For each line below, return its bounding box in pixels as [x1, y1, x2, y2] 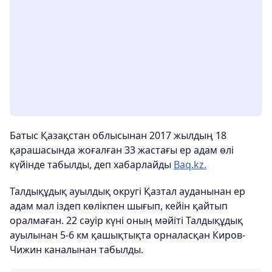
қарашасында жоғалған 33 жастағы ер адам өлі [10, 143, 234, 157]
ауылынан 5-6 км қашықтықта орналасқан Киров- [10, 228, 245, 242]
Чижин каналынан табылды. [10, 243, 143, 257]
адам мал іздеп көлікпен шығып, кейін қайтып [10, 199, 228, 213]
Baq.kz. [174, 158, 206, 172]
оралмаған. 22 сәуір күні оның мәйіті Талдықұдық [10, 214, 243, 228]
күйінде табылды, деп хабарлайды [10, 158, 174, 172]
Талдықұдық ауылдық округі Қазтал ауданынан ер [10, 185, 245, 199]
